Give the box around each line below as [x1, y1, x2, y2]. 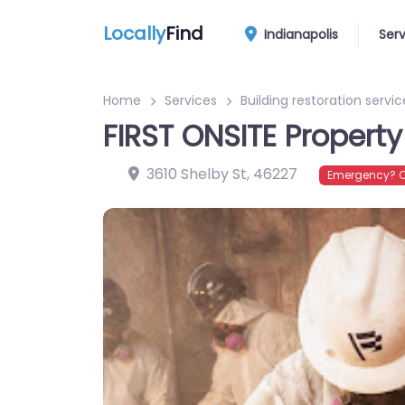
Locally [103, 20, 165, 46]
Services [165, 91, 217, 109]
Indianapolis [260, 25, 339, 43]
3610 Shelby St [146, 164, 247, 184]
